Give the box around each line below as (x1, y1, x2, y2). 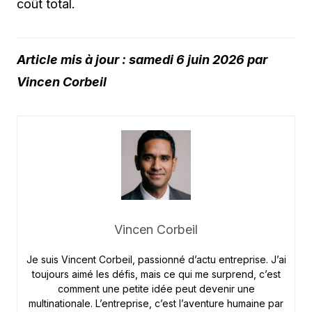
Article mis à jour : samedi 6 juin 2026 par (17, 52, 267, 67)
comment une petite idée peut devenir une (57, 282, 255, 295)
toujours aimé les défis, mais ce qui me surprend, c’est (31, 267, 281, 280)
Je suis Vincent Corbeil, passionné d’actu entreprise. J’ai (26, 253, 286, 265)
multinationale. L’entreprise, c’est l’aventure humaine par (29, 297, 283, 309)
